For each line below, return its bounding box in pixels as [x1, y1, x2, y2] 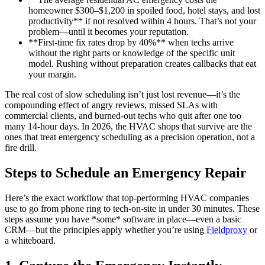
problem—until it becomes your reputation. [28, 27, 189, 37]
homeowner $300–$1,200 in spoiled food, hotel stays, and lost [28, 5, 260, 16]
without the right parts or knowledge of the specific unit [28, 48, 235, 59]
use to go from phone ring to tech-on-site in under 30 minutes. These [5, 203, 260, 214]
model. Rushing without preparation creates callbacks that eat [28, 59, 256, 69]
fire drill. [5, 143, 37, 153]
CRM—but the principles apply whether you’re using [5, 225, 206, 235]
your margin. [28, 69, 76, 80]
